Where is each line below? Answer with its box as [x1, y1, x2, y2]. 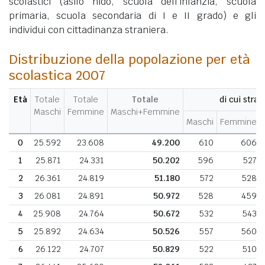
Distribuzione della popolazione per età [9, 51, 250, 68]
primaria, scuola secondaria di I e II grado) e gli [9, 9, 256, 22]
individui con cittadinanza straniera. [9, 24, 169, 37]
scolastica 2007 [9, 67, 105, 84]
